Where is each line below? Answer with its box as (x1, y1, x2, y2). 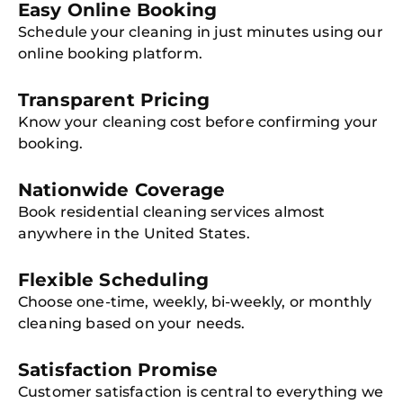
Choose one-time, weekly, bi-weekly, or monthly (18, 293, 372, 310)
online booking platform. (18, 45, 202, 62)
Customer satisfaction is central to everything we (18, 383, 383, 400)
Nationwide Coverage (18, 179, 226, 201)
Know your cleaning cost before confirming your (18, 113, 379, 130)
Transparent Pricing (18, 89, 210, 111)
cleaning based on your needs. (18, 315, 246, 332)
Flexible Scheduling (18, 269, 210, 291)
